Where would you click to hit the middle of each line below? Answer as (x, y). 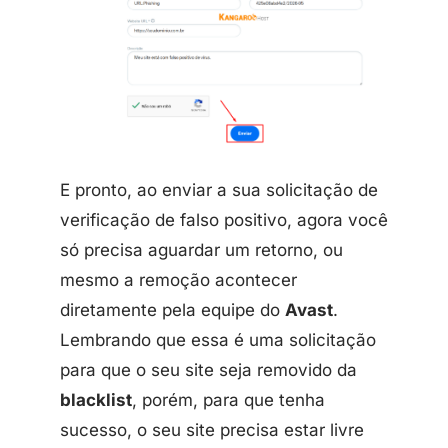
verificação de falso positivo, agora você (224, 219)
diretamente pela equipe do (172, 309)
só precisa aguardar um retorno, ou (201, 249)
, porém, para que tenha (228, 399)
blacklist (96, 399)
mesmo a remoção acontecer (178, 279)
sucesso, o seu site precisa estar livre (212, 429)
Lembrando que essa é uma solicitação (218, 339)
